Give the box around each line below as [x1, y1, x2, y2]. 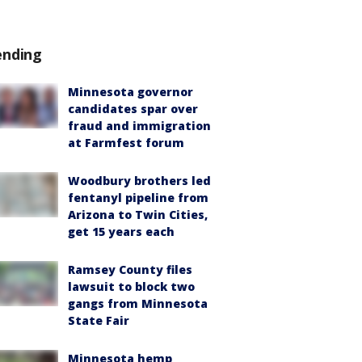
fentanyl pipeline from [68, 190, 208, 205]
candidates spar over [68, 101, 198, 116]
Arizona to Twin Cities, [68, 207, 208, 222]
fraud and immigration [68, 118, 211, 133]
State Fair [68, 313, 129, 328]
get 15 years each [68, 224, 175, 239]
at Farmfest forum [68, 135, 184, 150]
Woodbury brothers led [68, 173, 211, 188]
